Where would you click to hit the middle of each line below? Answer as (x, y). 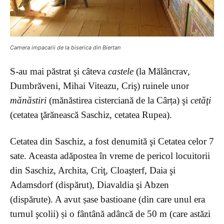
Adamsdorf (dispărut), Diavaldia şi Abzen (89, 184)
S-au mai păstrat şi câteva (59, 71)
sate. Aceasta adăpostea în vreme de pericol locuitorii (110, 155)
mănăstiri (28, 100)
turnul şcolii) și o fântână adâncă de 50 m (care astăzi (110, 213)
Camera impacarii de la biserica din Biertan (65, 47)
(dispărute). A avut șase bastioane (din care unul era (107, 199)
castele (121, 71)
